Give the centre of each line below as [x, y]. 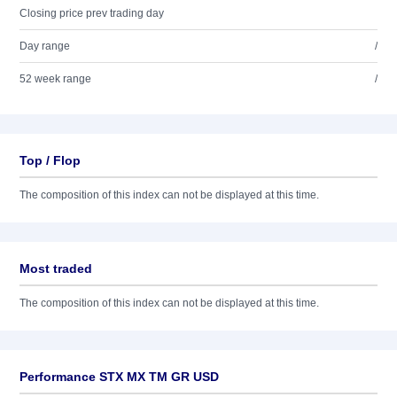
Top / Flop [50, 160]
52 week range [55, 79]
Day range [45, 46]
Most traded [56, 269]
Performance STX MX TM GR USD [119, 377]
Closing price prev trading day [92, 13]
